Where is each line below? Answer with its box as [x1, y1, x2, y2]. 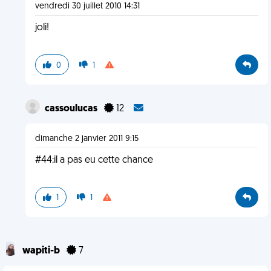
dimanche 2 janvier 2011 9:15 [34, 134, 139, 143]
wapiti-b [22, 246, 62, 256]
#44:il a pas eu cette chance [34, 155, 153, 165]
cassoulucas [44, 104, 99, 114]
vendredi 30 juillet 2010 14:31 [34, 2, 140, 11]
